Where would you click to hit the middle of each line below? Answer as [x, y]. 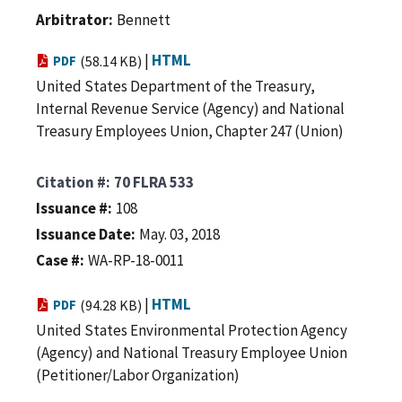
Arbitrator [72, 19]
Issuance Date [83, 234]
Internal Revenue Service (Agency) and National [190, 108]
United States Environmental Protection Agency [192, 330]
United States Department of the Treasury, [175, 86]
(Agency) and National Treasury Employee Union [192, 352]
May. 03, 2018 [179, 234]
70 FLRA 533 [154, 182]
